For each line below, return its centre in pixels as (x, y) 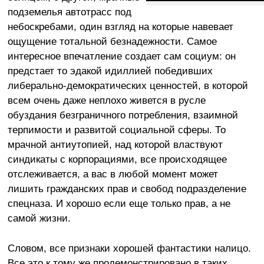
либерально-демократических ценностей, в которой (128, 85)
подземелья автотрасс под (69, 11)
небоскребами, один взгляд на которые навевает (120, 26)
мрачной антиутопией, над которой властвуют (115, 144)
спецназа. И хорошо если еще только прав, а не (119, 203)
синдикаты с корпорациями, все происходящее (117, 159)
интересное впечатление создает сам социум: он (121, 56)
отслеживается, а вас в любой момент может (113, 174)
